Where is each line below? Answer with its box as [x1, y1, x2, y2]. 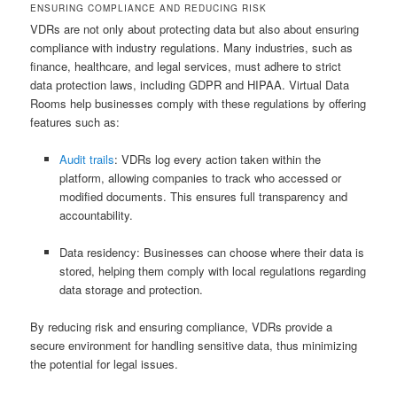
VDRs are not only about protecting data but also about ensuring [30, 19, 360, 37]
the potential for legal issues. [30, 354, 179, 372]
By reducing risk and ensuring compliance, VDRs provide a [30, 317, 333, 335]
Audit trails [58, 150, 114, 167]
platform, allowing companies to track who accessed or [58, 168, 341, 186]
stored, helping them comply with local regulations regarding [58, 261, 366, 279]
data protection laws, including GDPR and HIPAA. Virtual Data [30, 75, 350, 93]
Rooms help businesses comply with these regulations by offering [30, 94, 367, 112]
